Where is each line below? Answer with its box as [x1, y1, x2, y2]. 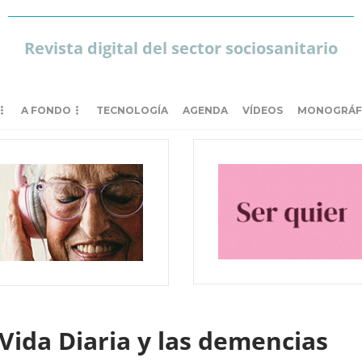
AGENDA [183, 104, 228, 116]
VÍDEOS [242, 104, 283, 116]
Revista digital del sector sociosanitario [23, 37, 338, 59]
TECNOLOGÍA [96, 104, 168, 116]
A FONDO [21, 104, 71, 116]
